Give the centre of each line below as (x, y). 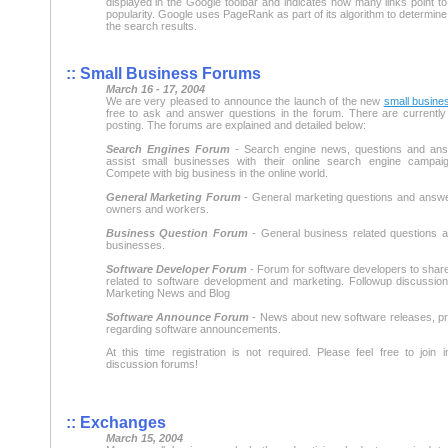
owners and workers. (157, 208)
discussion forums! (151, 363)
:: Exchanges (115, 422)
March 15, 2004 (144, 437)
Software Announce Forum (177, 316)
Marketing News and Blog (167, 292)
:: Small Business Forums (163, 73)
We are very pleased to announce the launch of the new (244, 100)
